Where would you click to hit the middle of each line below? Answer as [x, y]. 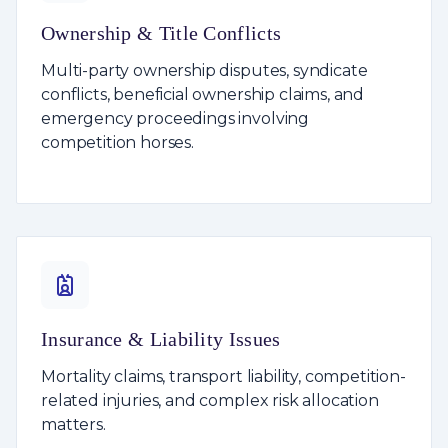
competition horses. [117, 142]
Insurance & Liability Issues [161, 338]
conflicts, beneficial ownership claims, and [203, 94]
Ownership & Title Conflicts [161, 32]
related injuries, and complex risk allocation [210, 400]
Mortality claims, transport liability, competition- [223, 376]
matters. [73, 424]
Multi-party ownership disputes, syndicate [204, 70]
